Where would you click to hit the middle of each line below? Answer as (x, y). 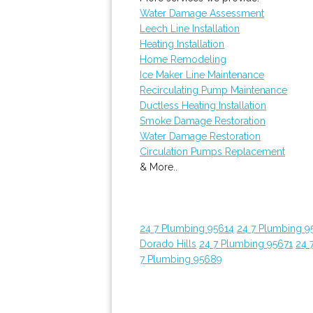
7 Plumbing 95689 (181, 259)
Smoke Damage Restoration (203, 121)
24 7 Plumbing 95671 (246, 244)
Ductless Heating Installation (203, 105)
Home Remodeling (183, 59)
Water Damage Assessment (202, 13)
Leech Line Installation (190, 29)
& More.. (159, 167)
